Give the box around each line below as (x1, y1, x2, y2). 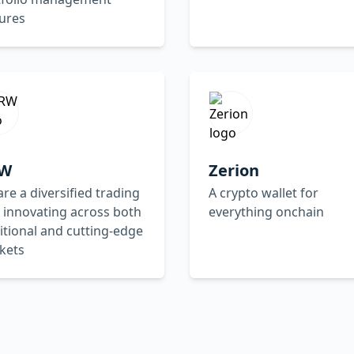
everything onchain (209, 202, 324, 220)
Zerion (209, 159, 259, 181)
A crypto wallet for (209, 183, 318, 201)
